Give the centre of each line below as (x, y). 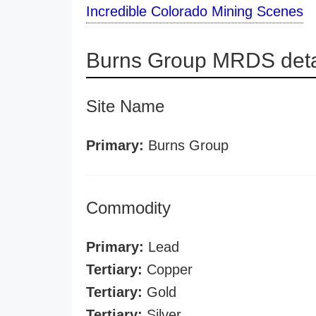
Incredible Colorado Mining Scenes (195, 11)
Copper (168, 269)
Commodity (128, 208)
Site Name (125, 106)
